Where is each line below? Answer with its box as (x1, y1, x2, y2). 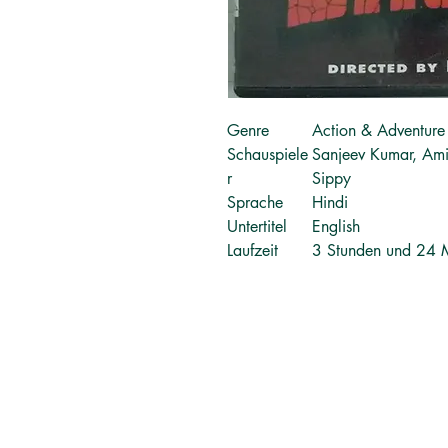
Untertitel (227, 215, 287, 237)
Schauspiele (227, 143, 308, 165)
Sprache (227, 191, 283, 213)
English (312, 215, 360, 237)
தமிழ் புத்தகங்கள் (188, 381, 304, 401)
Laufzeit (227, 239, 278, 261)
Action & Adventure (312, 119, 445, 141)
